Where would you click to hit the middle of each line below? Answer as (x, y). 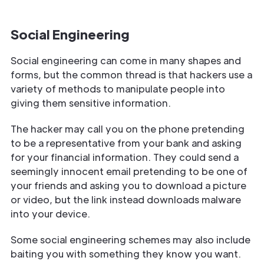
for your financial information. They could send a (125, 157)
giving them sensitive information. (92, 103)
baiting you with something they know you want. (126, 253)
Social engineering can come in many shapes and (126, 60)
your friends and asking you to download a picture (128, 185)
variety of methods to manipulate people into (118, 88)
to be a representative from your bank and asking (126, 143)
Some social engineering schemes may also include (131, 239)
